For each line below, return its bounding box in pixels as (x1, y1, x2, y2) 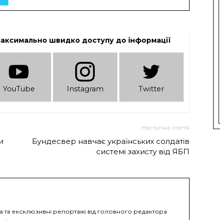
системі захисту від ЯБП (96, 146, 190, 156)
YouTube (2, 84, 35, 94)
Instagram (66, 84, 104, 94)
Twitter (138, 84, 165, 94)
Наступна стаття (141, 123, 190, 131)
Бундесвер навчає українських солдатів (32, 136, 190, 146)
